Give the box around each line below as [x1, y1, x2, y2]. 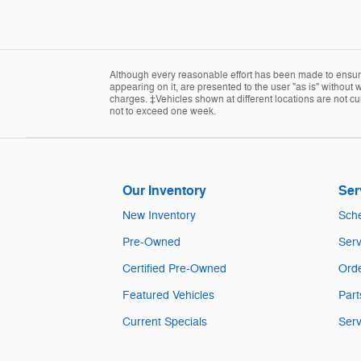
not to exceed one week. [110, 105, 216, 118]
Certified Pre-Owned [122, 262, 226, 276]
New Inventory [122, 209, 196, 223]
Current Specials [122, 315, 207, 330]
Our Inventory [122, 183, 206, 200]
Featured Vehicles [122, 288, 214, 303]
